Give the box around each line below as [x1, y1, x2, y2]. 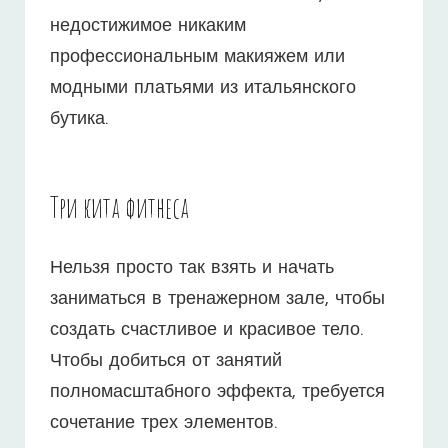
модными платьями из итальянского [50, 79, 356, 99]
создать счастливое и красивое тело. [50, 321, 363, 341]
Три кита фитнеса [50, 190, 189, 226]
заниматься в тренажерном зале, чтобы [50, 290, 385, 310]
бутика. [50, 110, 108, 130]
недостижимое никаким [50, 17, 246, 37]
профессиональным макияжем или [50, 48, 345, 68]
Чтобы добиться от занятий [50, 352, 282, 372]
